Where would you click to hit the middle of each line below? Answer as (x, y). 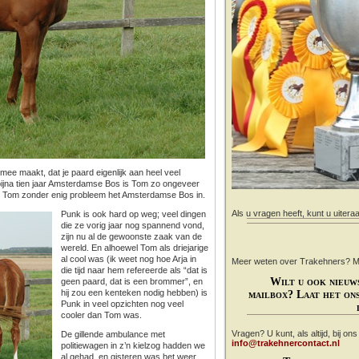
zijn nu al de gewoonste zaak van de (131, 236)
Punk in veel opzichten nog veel (122, 304)
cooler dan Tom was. (101, 315)
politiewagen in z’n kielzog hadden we (133, 345)
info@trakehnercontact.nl (286, 343)
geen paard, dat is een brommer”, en (132, 281)
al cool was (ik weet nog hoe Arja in (129, 259)
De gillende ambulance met (113, 334)
